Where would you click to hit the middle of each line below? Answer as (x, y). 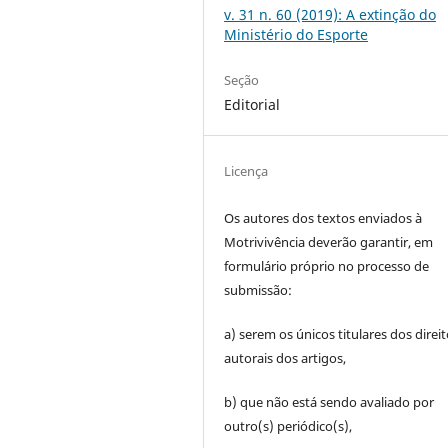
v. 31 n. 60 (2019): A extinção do (330, 15)
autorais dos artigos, (285, 358)
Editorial (252, 105)
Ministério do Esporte (296, 35)
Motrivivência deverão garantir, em (329, 242)
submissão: (258, 290)
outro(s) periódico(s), (288, 426)
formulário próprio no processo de (327, 266)
